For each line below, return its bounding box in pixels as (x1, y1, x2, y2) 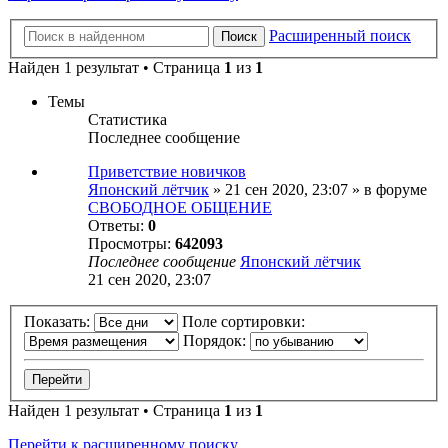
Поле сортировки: (182, 313, 309, 330)
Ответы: (88, 217, 148, 235)
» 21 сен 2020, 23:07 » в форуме (209, 181, 427, 199)
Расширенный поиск (269, 27, 411, 45)
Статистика (88, 111, 167, 129)
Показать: (24, 313, 94, 330)
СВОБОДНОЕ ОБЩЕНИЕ (88, 199, 272, 217)
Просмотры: (88, 235, 175, 253)
